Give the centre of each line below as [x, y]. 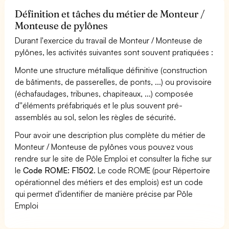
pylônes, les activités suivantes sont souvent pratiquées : [114, 52]
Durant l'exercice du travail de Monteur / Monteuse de [109, 40]
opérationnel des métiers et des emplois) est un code [109, 182]
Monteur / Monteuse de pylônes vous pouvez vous [104, 146]
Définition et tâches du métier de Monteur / [110, 14]
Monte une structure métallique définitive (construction [111, 70]
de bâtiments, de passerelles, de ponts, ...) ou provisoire [113, 82]
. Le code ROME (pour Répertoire [152, 170]
